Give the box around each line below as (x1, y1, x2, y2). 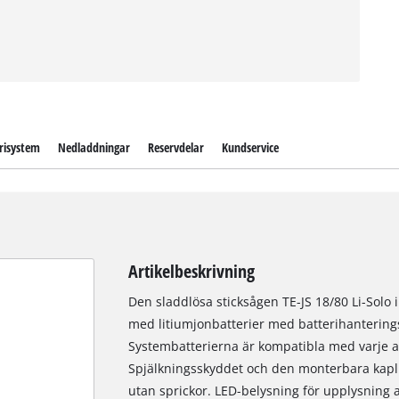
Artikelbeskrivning (127, 258, 255, 284)
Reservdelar (147, 138, 204, 156)
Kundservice (222, 138, 280, 156)
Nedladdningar (57, 138, 130, 156)
